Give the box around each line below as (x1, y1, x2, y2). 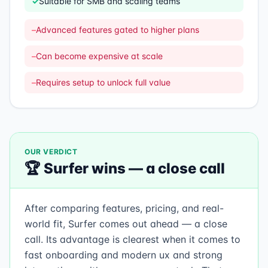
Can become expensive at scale (36, 51, 163, 61)
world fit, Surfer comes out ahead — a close (25, 218, 227, 230)
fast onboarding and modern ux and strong (25, 249, 223, 261)
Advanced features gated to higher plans (36, 25, 199, 35)
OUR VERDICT (25, 147, 78, 156)
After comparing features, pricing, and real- (25, 202, 224, 214)
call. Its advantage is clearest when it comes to (25, 233, 240, 245)
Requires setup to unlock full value (36, 77, 170, 87)
